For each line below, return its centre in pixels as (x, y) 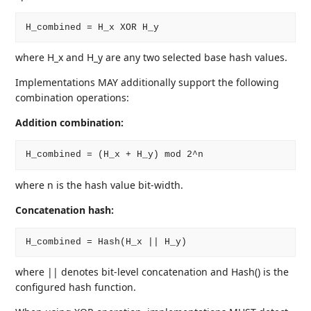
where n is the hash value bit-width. (100, 185)
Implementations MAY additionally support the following (148, 82)
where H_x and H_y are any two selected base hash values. (152, 57)
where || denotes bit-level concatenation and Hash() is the (152, 272)
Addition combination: (70, 123)
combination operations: (73, 98)
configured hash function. (76, 287)
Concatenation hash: (65, 210)
